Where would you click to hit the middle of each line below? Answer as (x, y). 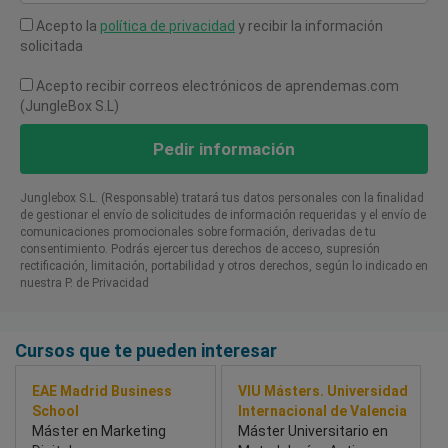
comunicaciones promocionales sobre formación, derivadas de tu (198, 232)
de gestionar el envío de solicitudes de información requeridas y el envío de (223, 215)
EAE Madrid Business (102, 391)
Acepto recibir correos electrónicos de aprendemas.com (216, 86)
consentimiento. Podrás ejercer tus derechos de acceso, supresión (200, 249)
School (55, 411)
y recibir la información (309, 26)
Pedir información (224, 149)
